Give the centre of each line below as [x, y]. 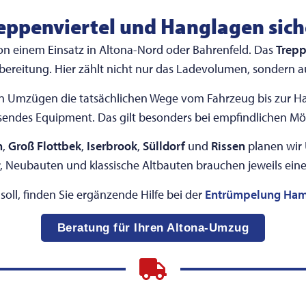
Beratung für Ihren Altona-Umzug [153, 227]
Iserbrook [112, 146]
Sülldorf [164, 146]
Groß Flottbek [44, 146]
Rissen [228, 146]
